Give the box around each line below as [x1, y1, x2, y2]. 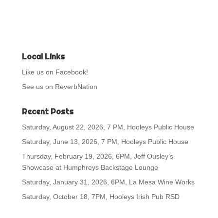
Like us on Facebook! [21, 68, 88, 76]
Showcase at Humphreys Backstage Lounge [21, 163, 158, 172]
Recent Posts [21, 107, 73, 117]
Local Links [21, 52, 65, 62]
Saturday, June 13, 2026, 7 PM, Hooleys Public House [21, 138, 188, 146]
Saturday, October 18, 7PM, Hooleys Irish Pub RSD [21, 193, 180, 201]
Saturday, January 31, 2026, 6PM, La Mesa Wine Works [21, 178, 195, 186]
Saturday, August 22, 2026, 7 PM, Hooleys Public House [21, 123, 194, 131]
